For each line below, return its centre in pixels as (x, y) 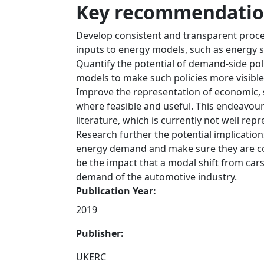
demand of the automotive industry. (157, 177)
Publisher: (100, 233)
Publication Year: (116, 191)
